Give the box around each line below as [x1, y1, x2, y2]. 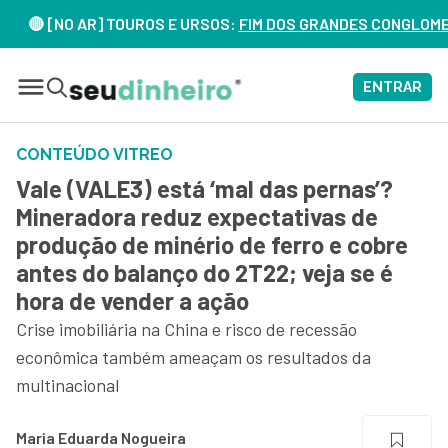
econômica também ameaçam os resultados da [16, 346, 371, 368]
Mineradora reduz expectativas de [16, 202, 378, 231]
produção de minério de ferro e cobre [16, 230, 408, 259]
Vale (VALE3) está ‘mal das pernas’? [16, 174, 393, 203]
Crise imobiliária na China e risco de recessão [16, 318, 357, 340]
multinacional [16, 374, 119, 396]
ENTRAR [363, 79, 422, 95]
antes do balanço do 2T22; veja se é [16, 258, 393, 287]
